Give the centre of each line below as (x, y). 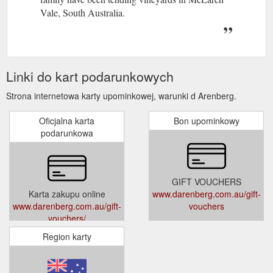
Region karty (67, 236)
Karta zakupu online (67, 193)
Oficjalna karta (67, 120)
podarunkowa (67, 133)
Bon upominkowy (206, 120)
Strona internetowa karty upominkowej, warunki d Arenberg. (121, 95)
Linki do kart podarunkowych (90, 76)
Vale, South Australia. (83, 12)
